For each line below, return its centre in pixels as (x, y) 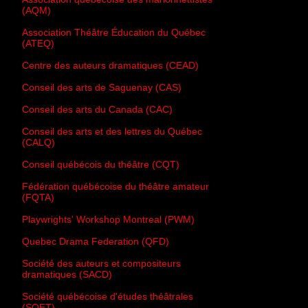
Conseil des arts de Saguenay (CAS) (102, 88)
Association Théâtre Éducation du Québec (114, 33)
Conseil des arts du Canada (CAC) (97, 110)
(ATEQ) (38, 44)
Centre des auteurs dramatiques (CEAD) (110, 66)
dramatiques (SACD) (67, 275)
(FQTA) (38, 198)
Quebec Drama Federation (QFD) (96, 242)
